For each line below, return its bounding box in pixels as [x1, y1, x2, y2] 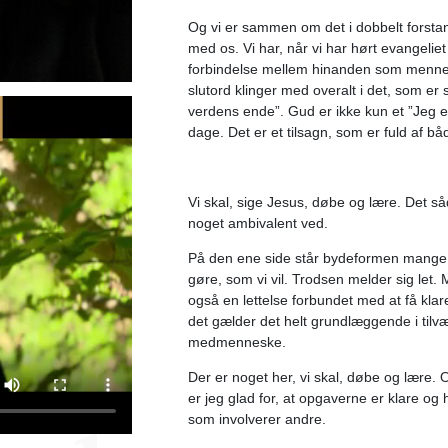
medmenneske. [188, 333, 290, 350]
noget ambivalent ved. [188, 214, 332, 231]
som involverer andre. [188, 410, 326, 427]
